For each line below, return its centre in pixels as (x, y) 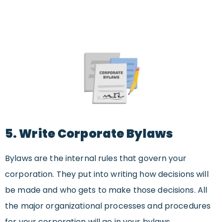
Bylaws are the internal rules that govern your (96, 159)
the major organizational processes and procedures (108, 206)
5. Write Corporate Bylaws (89, 134)
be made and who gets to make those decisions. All (106, 190)
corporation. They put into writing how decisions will (107, 174)
